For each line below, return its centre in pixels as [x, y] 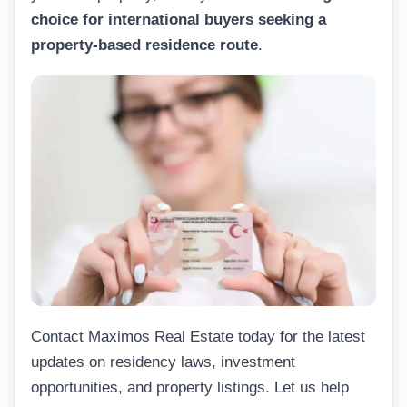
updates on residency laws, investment [163, 362]
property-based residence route [144, 45]
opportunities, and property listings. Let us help [190, 387]
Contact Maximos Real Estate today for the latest [198, 336]
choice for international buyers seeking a [179, 19]
